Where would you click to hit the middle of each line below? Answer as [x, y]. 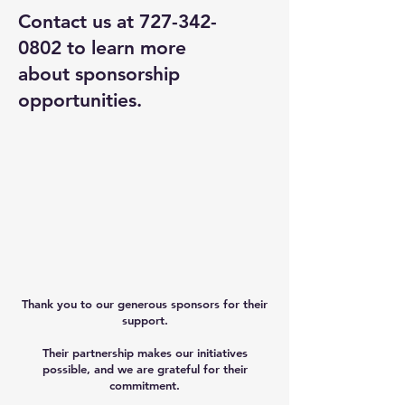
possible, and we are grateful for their [145, 369]
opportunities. [80, 100]
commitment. [145, 385]
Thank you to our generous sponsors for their [145, 304]
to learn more [124, 47]
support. [145, 320]
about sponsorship [99, 74]
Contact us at [79, 21]
